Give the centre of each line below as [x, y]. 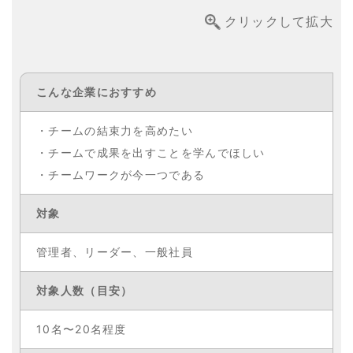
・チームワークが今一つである [121, 174]
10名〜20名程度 [82, 329]
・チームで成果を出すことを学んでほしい [151, 152]
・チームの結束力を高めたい [115, 130]
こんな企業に [72, 91]
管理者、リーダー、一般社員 [115, 251]
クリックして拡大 [279, 21]
